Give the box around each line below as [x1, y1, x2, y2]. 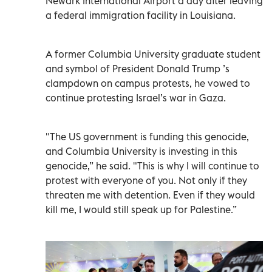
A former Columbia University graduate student [46, 47, 260, 60]
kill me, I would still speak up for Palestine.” [46, 203, 237, 216]
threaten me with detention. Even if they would [46, 188, 255, 201]
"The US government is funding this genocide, [46, 130, 249, 143]
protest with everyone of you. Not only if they [46, 174, 247, 186]
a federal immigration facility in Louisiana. [46, 8, 236, 21]
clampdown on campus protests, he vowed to [46, 76, 250, 89]
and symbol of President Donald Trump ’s [46, 62, 229, 75]
